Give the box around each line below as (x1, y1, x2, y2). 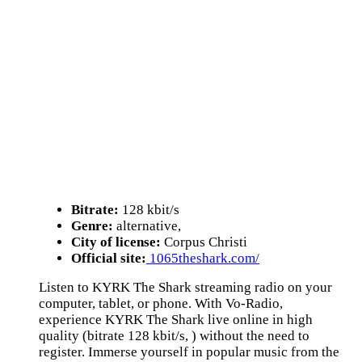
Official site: (71, 250, 146, 266)
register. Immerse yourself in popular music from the (39, 344, 339, 360)
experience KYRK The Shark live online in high (39, 312, 313, 327)
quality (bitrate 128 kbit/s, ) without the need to (39, 328, 309, 343)
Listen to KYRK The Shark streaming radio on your (39, 280, 332, 295)
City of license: (71, 234, 161, 250)
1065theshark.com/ (146, 250, 259, 266)
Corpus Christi (161, 234, 247, 250)
